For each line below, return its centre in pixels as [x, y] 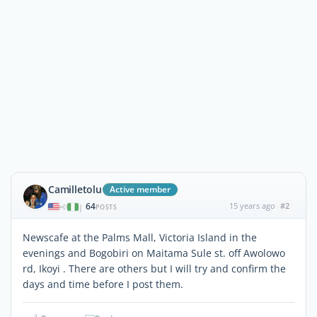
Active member [140, 189]
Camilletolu [75, 189]
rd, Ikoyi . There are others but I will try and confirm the [154, 269]
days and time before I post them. [103, 284]
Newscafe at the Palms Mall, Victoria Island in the [140, 237]
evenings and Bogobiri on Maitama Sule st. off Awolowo [154, 253]
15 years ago [252, 206]
